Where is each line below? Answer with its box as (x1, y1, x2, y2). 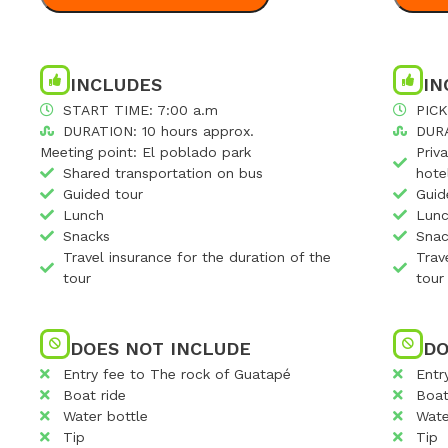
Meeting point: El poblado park (40, 143, 251, 160)
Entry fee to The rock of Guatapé (62, 365, 291, 382)
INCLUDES (70, 73, 162, 95)
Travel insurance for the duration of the (62, 248, 331, 265)
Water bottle (62, 407, 148, 424)
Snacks (62, 227, 110, 244)
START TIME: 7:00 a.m (62, 101, 218, 118)
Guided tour (62, 185, 143, 202)
